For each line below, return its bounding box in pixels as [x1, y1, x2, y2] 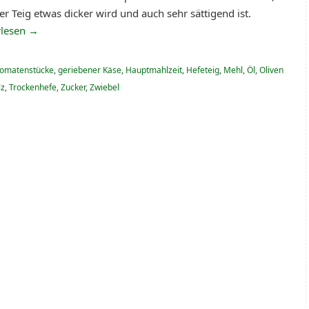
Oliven [259, 64, 283, 77]
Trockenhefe [9, 81, 57, 94]
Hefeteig [186, 64, 219, 77]
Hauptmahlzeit [126, 64, 182, 77]
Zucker [61, 81, 86, 94]
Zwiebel [90, 81, 119, 94]
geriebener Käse [58, 64, 121, 77]
